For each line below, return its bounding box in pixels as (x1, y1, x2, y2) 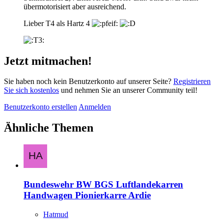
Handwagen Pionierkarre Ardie (24, 190, 151, 200)
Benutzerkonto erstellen (4, 103, 77, 111)
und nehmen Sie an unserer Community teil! (59, 86, 197, 95)
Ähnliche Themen (4, 121, 93, 135)
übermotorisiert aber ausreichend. (24, 2, 126, 11)
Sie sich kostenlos (4, 86, 59, 95)
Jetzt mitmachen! (4, 54, 92, 67)
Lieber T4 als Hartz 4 (24, 19, 92, 27)
